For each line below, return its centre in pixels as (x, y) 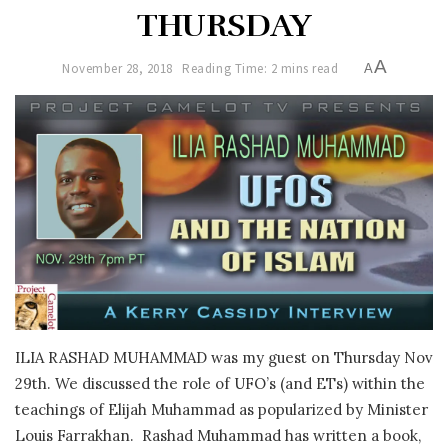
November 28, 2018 (117, 68)
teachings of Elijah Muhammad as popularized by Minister (221, 410)
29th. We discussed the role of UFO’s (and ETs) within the (220, 384)
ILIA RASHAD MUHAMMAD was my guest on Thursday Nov (224, 358)
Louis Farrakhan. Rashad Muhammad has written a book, (218, 436)
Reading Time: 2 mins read (260, 68)
